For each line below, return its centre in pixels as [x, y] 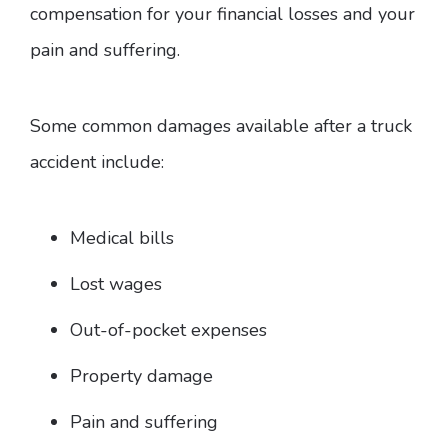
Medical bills [122, 238]
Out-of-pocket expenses [168, 330]
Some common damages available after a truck [221, 126]
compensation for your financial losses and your [222, 14]
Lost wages [116, 284]
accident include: [97, 162]
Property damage [141, 376]
